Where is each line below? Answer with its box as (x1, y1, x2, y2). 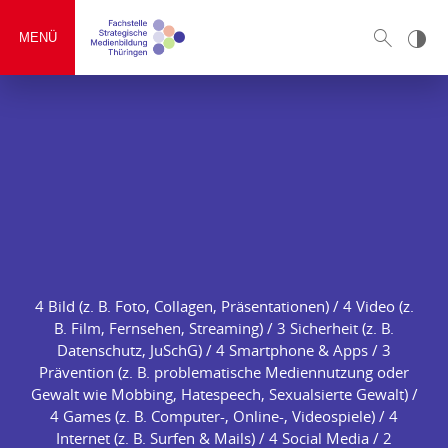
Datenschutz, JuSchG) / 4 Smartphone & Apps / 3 (57, 340, 391, 360)
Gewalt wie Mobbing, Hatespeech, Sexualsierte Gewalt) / (30, 384, 418, 404)
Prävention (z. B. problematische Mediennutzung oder (39, 362, 409, 382)
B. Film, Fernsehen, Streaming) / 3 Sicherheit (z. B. (54, 318, 394, 338)
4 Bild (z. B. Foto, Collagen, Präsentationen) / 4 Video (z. (34, 296, 414, 316)
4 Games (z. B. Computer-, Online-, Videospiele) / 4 (50, 406, 398, 426)
